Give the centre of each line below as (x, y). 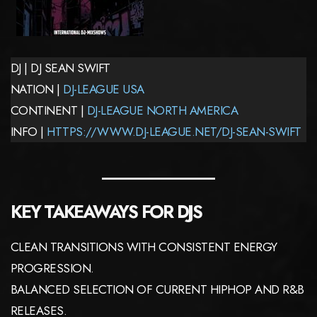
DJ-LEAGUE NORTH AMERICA (162, 110)
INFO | (29, 131)
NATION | (37, 89)
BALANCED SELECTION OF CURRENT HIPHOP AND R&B (157, 289)
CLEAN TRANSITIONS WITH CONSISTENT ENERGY (144, 247)
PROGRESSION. (52, 268)
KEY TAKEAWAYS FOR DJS (106, 211)
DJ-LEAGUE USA (104, 89)
